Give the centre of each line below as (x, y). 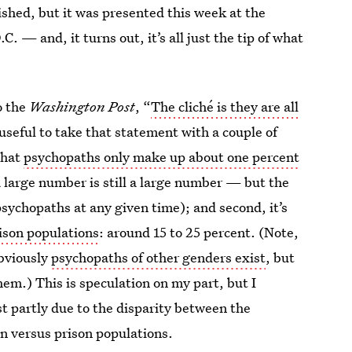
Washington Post (82, 106)
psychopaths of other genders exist (159, 257)
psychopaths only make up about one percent (162, 157)
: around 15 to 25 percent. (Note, (199, 232)
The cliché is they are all (225, 106)
